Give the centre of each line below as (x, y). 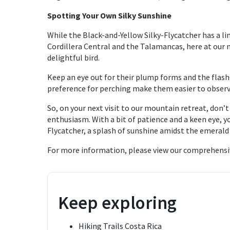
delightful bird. (73, 57)
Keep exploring (117, 203)
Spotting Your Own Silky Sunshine (109, 15)
